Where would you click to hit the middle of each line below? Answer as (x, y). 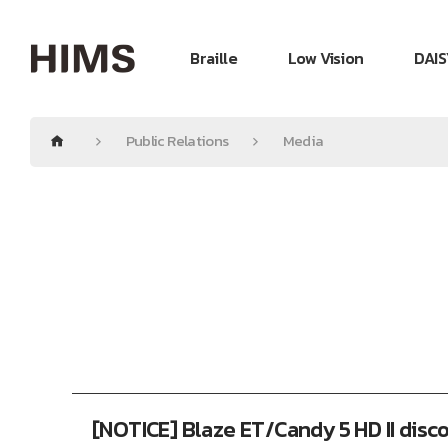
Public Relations (177, 140)
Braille (214, 58)
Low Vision (326, 58)
